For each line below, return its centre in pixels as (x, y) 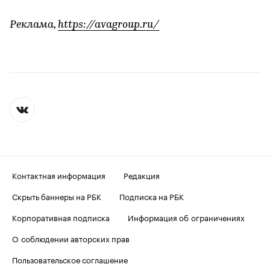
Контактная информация (59, 175)
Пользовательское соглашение (70, 259)
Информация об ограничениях (186, 217)
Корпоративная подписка (61, 217)
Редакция (142, 175)
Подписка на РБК (152, 196)
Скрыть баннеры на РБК (57, 196)
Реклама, (34, 25)
